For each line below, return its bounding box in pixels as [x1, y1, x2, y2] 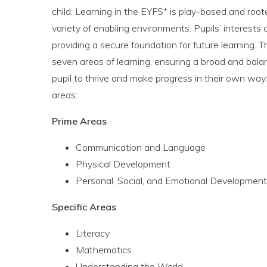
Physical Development [76, 158, 170, 170]
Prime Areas [52, 115, 107, 127]
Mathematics [76, 244, 132, 256]
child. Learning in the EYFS [52, 5, 163, 17]
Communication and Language [76, 141, 206, 153]
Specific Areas [52, 201, 116, 213]
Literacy [76, 227, 110, 239]
